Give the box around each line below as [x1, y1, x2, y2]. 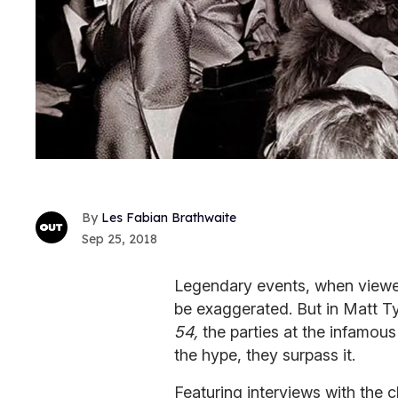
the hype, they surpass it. [174, 345, 355, 364]
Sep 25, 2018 [82, 230, 157, 247]
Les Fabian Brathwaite [101, 209, 236, 226]
